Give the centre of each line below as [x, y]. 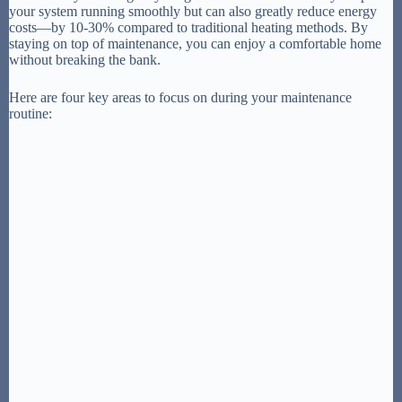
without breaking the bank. [85, 60]
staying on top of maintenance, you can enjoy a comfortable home [195, 44]
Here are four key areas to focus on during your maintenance [180, 98]
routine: [31, 114]
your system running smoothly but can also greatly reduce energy [193, 12]
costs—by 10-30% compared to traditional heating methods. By [188, 28]
